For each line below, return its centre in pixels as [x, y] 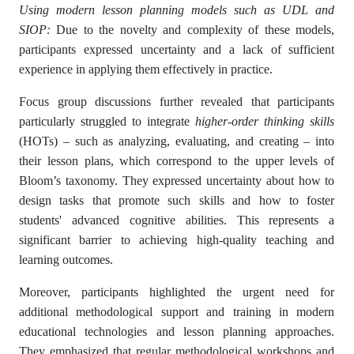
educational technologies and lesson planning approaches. [177, 331]
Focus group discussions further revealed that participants [177, 101]
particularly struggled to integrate [107, 121]
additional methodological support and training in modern [177, 311]
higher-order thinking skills [265, 121]
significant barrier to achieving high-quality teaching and [177, 239]
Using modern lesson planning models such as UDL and [177, 9]
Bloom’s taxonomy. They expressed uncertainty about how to [177, 180]
